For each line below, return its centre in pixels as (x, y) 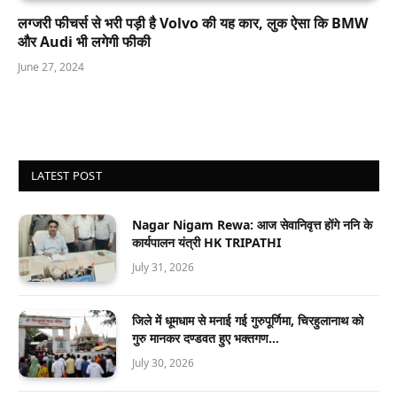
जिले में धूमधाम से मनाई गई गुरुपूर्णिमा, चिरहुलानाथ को (248, 320)
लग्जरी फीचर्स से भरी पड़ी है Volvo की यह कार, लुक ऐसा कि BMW (193, 23)
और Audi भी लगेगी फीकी (84, 41)
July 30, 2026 (163, 362)
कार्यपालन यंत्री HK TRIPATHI (206, 242)
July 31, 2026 (163, 267)
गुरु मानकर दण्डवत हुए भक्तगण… (206, 338)
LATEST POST (66, 175)
